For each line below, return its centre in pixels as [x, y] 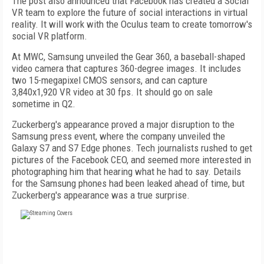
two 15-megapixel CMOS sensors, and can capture [110, 80]
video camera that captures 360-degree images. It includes [126, 68]
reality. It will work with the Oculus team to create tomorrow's [132, 24]
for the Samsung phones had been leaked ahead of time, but [128, 183]
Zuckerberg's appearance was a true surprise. [101, 195]
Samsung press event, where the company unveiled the [118, 136]
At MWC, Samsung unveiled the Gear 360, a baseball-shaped [128, 57]
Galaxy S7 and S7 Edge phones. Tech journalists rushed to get [132, 148]
